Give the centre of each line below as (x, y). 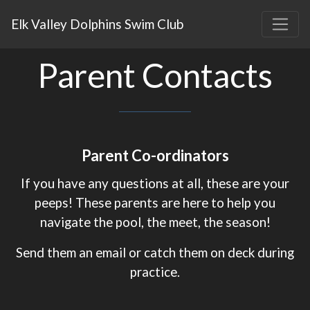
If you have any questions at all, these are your (155, 183)
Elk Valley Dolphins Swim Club (97, 24)
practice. (155, 272)
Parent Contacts (155, 75)
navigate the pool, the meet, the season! (155, 222)
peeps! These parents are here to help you (155, 202)
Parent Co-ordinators (155, 155)
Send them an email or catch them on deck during (155, 252)
